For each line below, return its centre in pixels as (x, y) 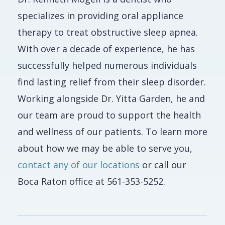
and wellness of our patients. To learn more (113, 132)
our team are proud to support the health (109, 115)
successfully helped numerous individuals (107, 65)
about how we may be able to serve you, (105, 148)
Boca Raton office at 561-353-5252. (91, 181)
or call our (163, 165)
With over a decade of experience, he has (106, 49)
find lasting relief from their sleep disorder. (112, 82)
